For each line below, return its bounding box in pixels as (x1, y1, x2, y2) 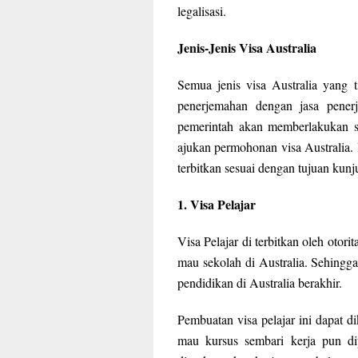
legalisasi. (177, 2, 226, 20)
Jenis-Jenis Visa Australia (177, 38, 316, 58)
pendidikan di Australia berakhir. (177, 274, 342, 292)
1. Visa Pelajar (177, 195, 256, 214)
